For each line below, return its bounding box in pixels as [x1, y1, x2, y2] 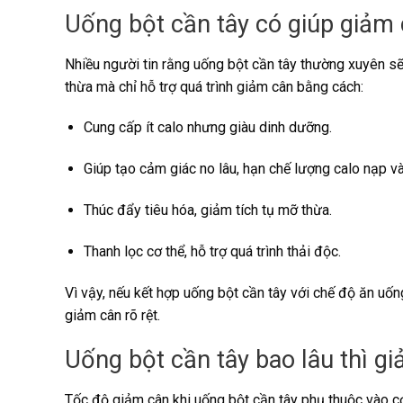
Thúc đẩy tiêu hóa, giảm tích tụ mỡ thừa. [83, 201, 332, 219]
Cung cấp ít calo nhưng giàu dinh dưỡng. [83, 119, 332, 137]
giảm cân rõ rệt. [65, 306, 160, 324]
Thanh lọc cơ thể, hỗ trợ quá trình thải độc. [83, 242, 341, 260]
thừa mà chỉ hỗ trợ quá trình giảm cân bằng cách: [65, 77, 363, 95]
